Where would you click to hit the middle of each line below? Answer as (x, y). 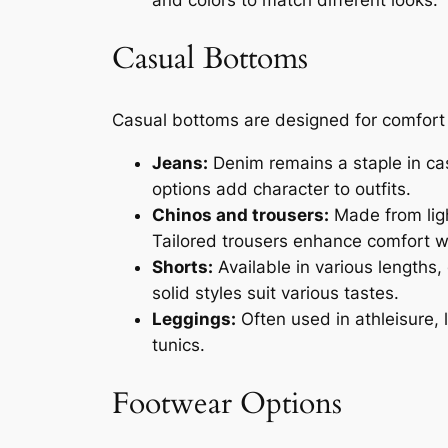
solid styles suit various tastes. (275, 292)
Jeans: (180, 162)
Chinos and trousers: (240, 214)
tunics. (178, 344)
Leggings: (194, 318)
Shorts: (182, 266)
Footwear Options (227, 404)
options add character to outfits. (281, 188)
